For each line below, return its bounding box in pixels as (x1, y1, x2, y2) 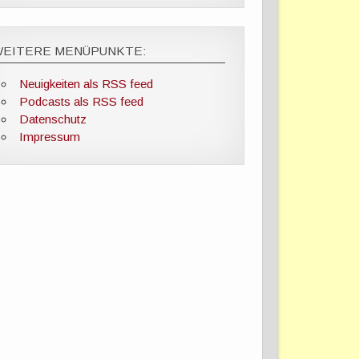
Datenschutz (18, 111, 87, 126)
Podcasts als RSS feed (18, 94, 143, 108)
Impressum (18, 129, 80, 143)
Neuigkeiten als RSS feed (18, 76, 153, 91)
